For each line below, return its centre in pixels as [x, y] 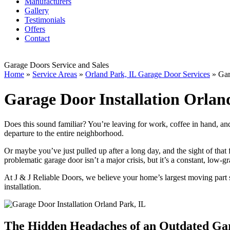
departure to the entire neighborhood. [64, 133]
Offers [35, 29]
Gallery [37, 10]
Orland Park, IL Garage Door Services [148, 74]
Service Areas [55, 74]
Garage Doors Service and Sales [56, 65]
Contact [37, 38]
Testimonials [45, 20]
